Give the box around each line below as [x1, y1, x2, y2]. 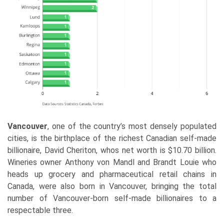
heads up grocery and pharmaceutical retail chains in [7, 169, 216, 179]
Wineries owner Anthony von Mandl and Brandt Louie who [7, 157, 216, 167]
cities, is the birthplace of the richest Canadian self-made [7, 133, 216, 143]
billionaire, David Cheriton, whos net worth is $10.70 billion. [7, 145, 216, 155]
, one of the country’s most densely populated [47, 121, 216, 131]
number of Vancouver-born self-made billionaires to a [7, 193, 216, 203]
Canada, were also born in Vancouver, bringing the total [7, 181, 216, 191]
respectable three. [7, 205, 73, 215]
